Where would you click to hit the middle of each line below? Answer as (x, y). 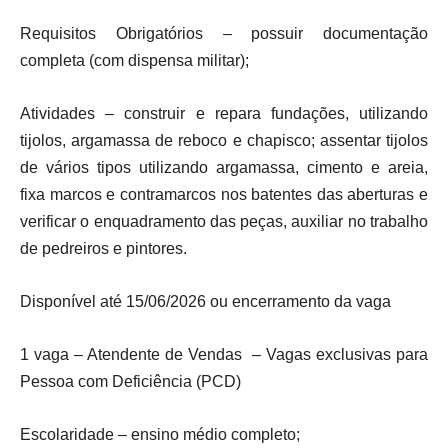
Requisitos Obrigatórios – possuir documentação (224, 33)
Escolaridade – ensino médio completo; (160, 434)
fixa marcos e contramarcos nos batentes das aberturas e (224, 194)
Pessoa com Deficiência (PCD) (130, 381)
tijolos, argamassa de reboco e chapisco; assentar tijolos (224, 140)
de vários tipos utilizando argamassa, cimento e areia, (224, 167)
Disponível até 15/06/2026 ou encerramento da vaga (205, 301)
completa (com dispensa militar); (134, 60)
